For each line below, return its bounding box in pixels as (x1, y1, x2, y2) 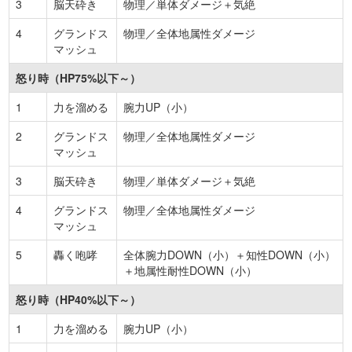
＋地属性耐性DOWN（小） (123, 262, 257, 278)
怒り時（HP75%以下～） (16, 69, 141, 86)
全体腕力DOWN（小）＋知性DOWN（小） (123, 246, 335, 262)
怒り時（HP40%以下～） (16, 291, 141, 307)
